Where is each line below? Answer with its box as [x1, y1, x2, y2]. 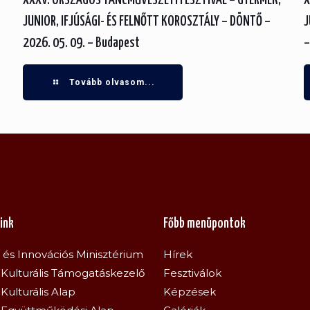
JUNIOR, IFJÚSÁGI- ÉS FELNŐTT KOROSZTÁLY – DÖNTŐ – [22, 15, 271, 28]
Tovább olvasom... [69, 77, 155, 87]
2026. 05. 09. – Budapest [22, 37, 140, 50]
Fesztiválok [163, 266, 222, 280]
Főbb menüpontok [163, 217, 246, 230]
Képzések [163, 285, 217, 298]
